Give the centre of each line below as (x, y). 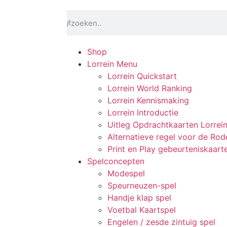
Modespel (126, 173)
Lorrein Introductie (143, 112)
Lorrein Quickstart (142, 76)
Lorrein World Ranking (150, 88)
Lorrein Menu (112, 64)
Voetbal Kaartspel (142, 210)
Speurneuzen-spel (142, 185)
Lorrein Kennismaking (148, 100)
